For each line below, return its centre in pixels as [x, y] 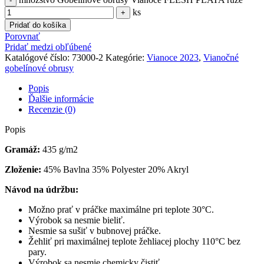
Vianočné [221, 58]
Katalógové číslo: [38, 58]
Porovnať [22, 37]
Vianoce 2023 [173, 58]
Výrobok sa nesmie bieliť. [77, 220]
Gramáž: [22, 150]
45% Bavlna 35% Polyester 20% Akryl [115, 170]
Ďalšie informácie [61, 99]
